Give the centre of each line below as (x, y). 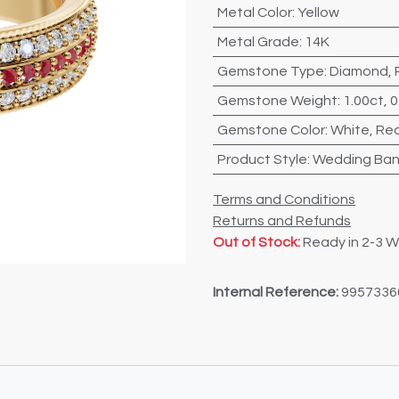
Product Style (262, 159)
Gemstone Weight (277, 101)
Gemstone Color (271, 130)
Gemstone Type (270, 71)
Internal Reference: (277, 292)
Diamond (358, 71)
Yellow (318, 12)
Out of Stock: (256, 242)
